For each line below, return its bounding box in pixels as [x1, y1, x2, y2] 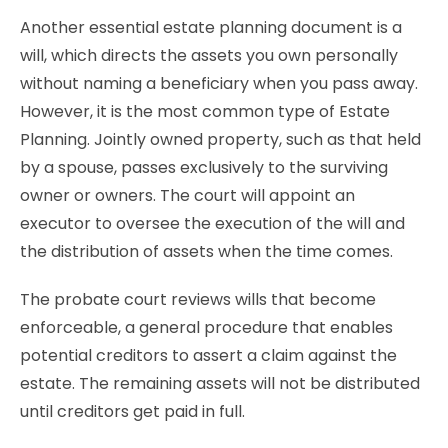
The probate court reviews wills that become [20, 288, 376, 311]
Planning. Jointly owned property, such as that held [20, 128, 421, 151]
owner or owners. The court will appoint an [20, 184, 355, 207]
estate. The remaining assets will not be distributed [20, 372, 420, 395]
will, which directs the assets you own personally [20, 44, 398, 67]
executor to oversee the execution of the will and [20, 212, 405, 235]
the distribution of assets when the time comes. [20, 240, 397, 263]
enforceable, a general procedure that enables [20, 316, 393, 339]
